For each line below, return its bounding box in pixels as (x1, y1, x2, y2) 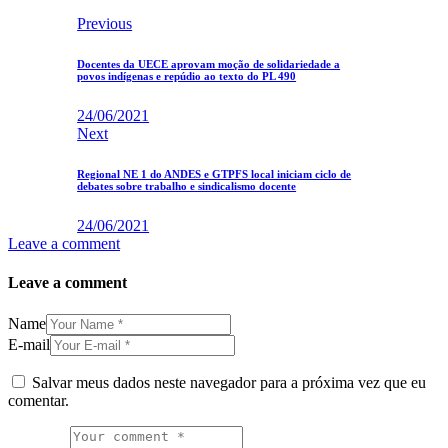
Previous (77, 15, 133, 33)
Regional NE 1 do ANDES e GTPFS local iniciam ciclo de (77, 168, 352, 181)
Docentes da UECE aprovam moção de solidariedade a (77, 58, 341, 71)
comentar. (8, 391, 69, 409)
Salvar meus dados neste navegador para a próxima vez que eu (32, 373, 426, 391)
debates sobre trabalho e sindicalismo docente (77, 180, 297, 193)
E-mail (8, 335, 50, 353)
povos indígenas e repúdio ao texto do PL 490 (77, 70, 297, 83)
